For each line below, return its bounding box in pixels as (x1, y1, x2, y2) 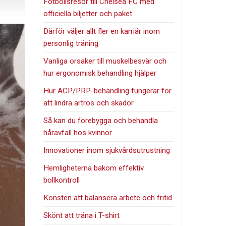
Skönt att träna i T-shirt (43, 210, 120, 220)
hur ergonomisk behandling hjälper (43, 68, 157, 78)
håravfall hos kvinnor (43, 128, 112, 137)
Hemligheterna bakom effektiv (43, 163, 144, 173)
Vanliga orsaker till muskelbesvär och (43, 56, 167, 66)
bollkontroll (43, 175, 80, 185)
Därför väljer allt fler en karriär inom (43, 26, 160, 36)
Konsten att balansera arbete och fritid (43, 193, 173, 202)
